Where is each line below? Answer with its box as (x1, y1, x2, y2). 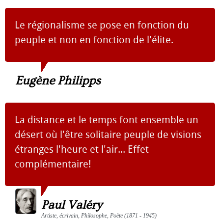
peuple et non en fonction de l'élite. (15, 34, 173, 46)
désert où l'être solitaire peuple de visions (15, 129, 201, 140)
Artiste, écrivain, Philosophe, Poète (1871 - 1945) (41, 212, 157, 219)
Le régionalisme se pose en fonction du (15, 19, 189, 31)
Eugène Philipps (15, 74, 101, 88)
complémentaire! (15, 158, 91, 170)
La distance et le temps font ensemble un (15, 114, 198, 126)
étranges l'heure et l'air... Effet (15, 143, 149, 155)
